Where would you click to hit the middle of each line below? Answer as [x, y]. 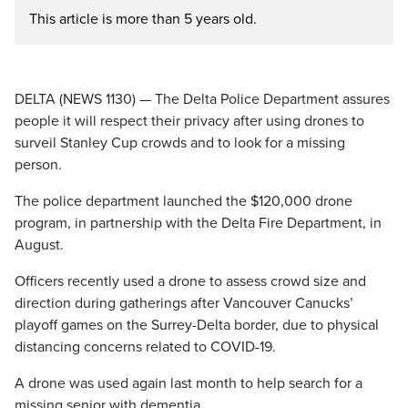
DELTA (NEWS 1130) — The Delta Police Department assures [202, 99]
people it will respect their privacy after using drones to [189, 121]
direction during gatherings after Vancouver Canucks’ [184, 303]
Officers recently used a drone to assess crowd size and [190, 281]
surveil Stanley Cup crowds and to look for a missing [180, 143]
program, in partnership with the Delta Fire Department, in [198, 223]
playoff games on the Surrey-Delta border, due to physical [197, 325]
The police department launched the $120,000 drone [184, 201]
